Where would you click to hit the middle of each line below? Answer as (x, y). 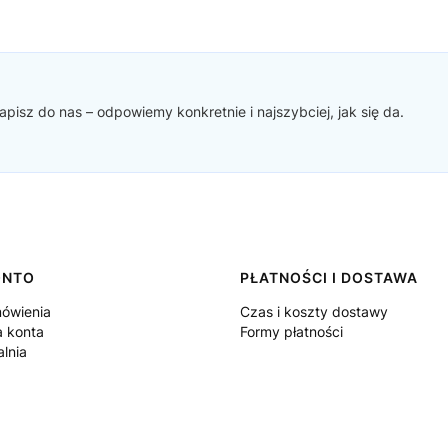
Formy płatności (291, 331)
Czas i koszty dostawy (314, 311)
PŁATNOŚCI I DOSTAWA (329, 277)
